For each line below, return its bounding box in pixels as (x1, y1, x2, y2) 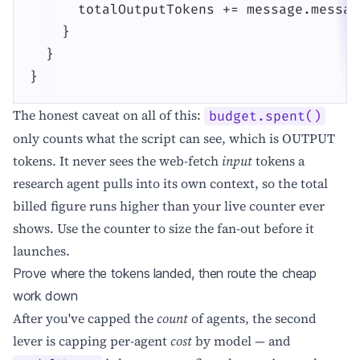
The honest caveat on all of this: (13, 106, 204, 125)
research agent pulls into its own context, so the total (13, 174, 328, 193)
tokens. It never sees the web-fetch (13, 152, 222, 170)
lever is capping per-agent (13, 332, 170, 350)
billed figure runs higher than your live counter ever (13, 197, 325, 215)
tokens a (252, 152, 305, 170)
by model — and (192, 332, 291, 350)
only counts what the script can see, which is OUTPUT (13, 129, 335, 148)
